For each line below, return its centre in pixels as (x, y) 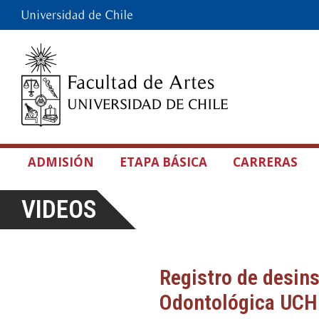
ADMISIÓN (61, 162)
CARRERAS (265, 162)
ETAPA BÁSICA (163, 162)
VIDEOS (59, 210)
